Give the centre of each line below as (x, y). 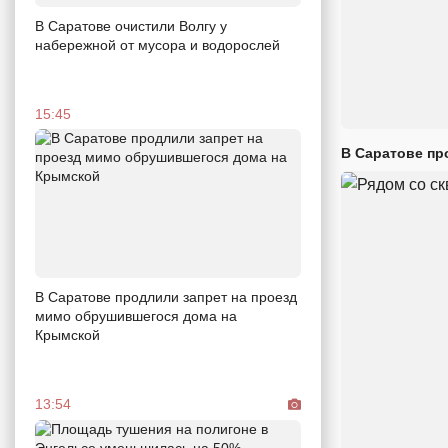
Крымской (67, 335)
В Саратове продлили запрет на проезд (166, 297)
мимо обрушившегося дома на (136, 316)
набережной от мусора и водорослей (157, 44)
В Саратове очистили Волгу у (131, 25)
